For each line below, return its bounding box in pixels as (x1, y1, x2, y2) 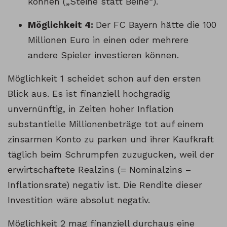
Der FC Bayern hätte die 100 (96, 19, 216, 30)
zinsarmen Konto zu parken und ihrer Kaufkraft (8, 134, 214, 145)
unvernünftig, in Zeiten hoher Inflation (8, 103, 174, 115)
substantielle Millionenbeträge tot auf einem (8, 119, 204, 130)
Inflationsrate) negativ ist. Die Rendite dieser (8, 179, 202, 191)
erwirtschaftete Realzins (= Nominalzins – (8, 164, 191, 175)
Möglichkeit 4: (28, 19, 96, 30)
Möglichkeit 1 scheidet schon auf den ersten (8, 73, 201, 84)
